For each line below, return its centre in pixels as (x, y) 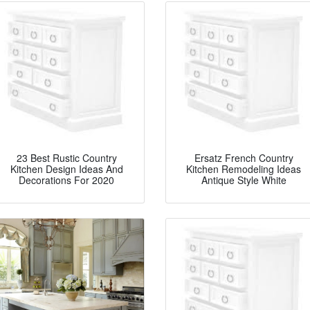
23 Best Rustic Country (66, 158)
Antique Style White (244, 180)
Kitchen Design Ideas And (66, 169)
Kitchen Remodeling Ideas (244, 169)
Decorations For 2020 (66, 180)
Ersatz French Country (244, 158)
